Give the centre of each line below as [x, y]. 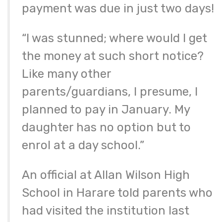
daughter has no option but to [106, 128]
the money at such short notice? [113, 56]
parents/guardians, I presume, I [110, 92]
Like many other [66, 74]
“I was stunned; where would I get [114, 38]
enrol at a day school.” [83, 145]
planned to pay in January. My [106, 110]
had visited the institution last [106, 211]
